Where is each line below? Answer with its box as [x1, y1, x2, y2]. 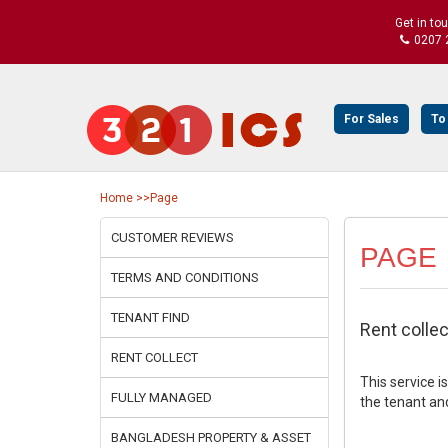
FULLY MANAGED [110, 390, 212, 405]
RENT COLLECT [110, 350, 198, 365]
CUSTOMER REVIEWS [110, 230, 234, 245]
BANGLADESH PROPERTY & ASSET [110, 430, 311, 445]
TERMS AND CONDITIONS [110, 270, 259, 285]
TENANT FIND [110, 310, 190, 325]
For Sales [344, 112, 399, 126]
